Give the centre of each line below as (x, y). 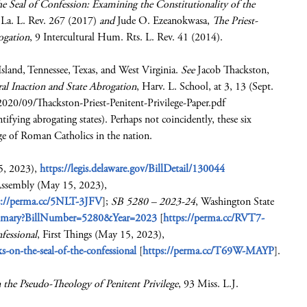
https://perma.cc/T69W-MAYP (208, 251)
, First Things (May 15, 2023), (101, 235)
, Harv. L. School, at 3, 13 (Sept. (205, 87)
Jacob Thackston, (233, 70)
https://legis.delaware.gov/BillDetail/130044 (132, 169)
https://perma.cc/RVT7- (214, 218)
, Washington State (235, 202)
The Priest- (235, 21)
